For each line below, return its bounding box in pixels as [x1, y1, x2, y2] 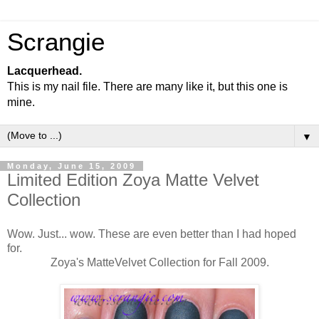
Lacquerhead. [7, 65, 82, 77]
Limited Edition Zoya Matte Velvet [7, 170, 259, 189]
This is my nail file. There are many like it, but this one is [7, 80, 288, 93]
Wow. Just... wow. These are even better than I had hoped [7, 227, 296, 240]
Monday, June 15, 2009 [7, 162, 136, 170]
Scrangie [7, 28, 105, 56]
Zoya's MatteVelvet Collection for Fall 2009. [50, 256, 269, 268]
